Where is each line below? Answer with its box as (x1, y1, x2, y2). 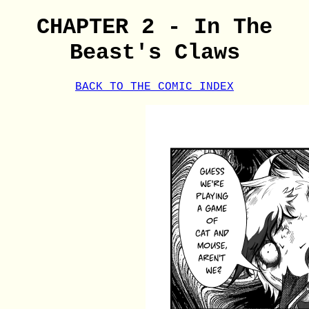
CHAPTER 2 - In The (37, 14, 272, 41)
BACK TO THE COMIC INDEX (75, 80, 234, 93)
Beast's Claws (69, 40, 240, 66)
